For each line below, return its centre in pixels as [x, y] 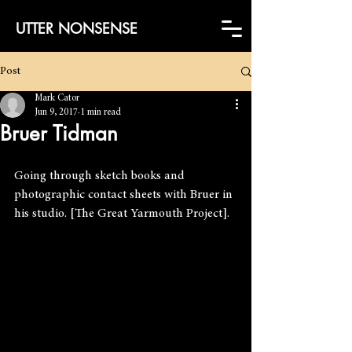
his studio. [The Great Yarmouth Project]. [122, 214]
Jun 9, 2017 [56, 112]
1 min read [101, 112]
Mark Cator [57, 98]
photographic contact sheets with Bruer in [125, 195]
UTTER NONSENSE [77, 28]
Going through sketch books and [101, 176]
